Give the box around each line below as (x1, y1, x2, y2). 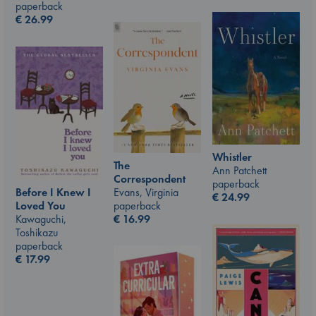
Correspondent (114, 171, 186, 186)
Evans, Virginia (114, 184, 178, 200)
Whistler (212, 150, 252, 165)
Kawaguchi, (16, 212, 66, 227)
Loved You (16, 198, 66, 214)
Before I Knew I (16, 185, 91, 200)
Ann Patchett (212, 163, 267, 178)
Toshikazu (16, 225, 58, 241)
